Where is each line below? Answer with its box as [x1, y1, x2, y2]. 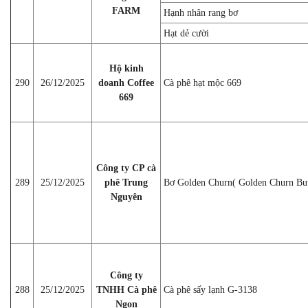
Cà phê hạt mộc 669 [164, 77, 241, 88]
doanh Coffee [98, 77, 154, 88]
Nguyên [110, 191, 142, 202]
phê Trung [104, 177, 148, 188]
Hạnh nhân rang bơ [164, 7, 238, 18]
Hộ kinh [109, 63, 144, 74]
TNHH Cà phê [96, 284, 157, 295]
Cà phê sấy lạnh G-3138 [164, 284, 257, 295]
